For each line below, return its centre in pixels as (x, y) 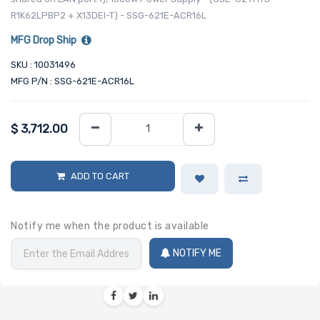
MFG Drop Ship (44, 40)
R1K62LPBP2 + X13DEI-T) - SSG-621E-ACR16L (109, 15)
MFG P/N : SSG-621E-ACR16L (72, 81)
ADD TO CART (100, 176)
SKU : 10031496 (43, 64)
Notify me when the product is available (110, 226)
